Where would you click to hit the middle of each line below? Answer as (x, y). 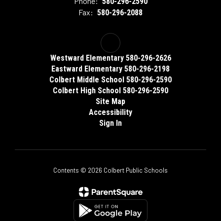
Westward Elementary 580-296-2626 (110, 58)
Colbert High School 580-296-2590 (110, 91)
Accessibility (110, 112)
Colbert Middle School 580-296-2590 (110, 80)
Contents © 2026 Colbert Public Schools (110, 170)
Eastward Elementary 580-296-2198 (110, 69)
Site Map (110, 101)
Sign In (110, 123)
